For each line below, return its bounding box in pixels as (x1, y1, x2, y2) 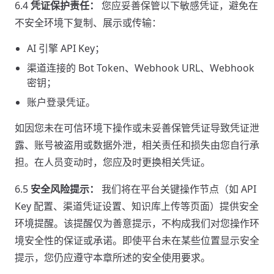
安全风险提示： (31, 182, 99, 196)
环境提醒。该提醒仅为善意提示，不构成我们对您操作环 (15, 217, 259, 230)
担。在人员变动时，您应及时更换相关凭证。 (15, 155, 210, 169)
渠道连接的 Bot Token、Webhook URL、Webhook (27, 61, 254, 75)
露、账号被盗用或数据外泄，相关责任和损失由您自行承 (15, 138, 259, 152)
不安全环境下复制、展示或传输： (15, 16, 161, 29)
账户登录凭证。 (27, 95, 95, 109)
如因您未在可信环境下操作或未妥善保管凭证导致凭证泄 (15, 121, 259, 135)
